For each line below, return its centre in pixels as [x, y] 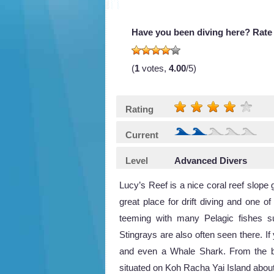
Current [142, 135]
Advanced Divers [211, 160]
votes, [154, 68]
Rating [139, 109]
